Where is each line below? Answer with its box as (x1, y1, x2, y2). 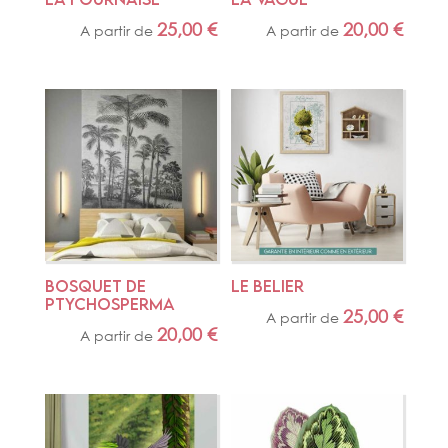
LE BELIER (231, 276, 305, 297)
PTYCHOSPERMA (44, 294, 175, 315)
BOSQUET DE (44, 276, 146, 297)
